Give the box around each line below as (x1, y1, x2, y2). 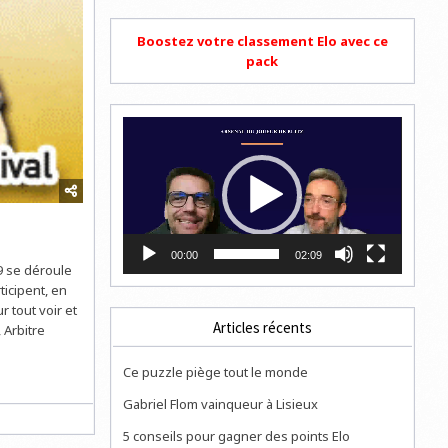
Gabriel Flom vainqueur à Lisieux (123, 394, 319, 413)
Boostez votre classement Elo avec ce (136, 32, 388, 50)
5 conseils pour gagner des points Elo (123, 426, 351, 445)
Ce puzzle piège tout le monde (123, 362, 309, 381)
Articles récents (212, 317, 312, 337)
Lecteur (122, 117, 168, 135)
